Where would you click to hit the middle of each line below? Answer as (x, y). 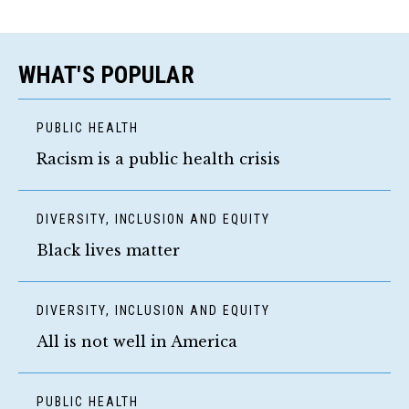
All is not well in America (137, 341)
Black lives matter (108, 250)
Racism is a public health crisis (158, 158)
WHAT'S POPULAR (107, 74)
